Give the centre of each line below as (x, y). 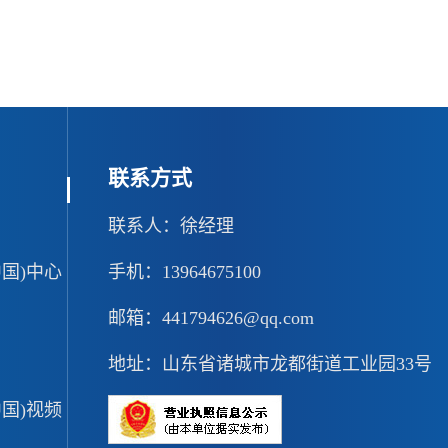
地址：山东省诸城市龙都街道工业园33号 (270, 364)
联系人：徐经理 (171, 226)
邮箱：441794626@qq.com (211, 318)
